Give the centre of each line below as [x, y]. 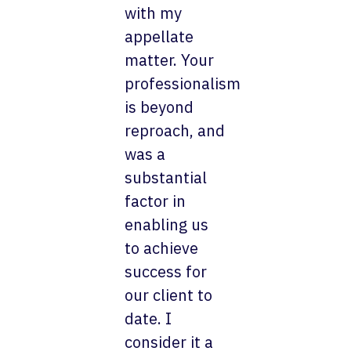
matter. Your [170, 60]
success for [166, 271]
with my [154, 13]
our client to [169, 295]
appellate [159, 36]
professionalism [183, 83]
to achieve [162, 248]
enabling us [167, 224]
